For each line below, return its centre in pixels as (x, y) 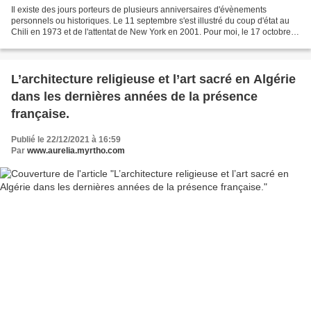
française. (40, 114)
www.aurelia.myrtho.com (76, 150)
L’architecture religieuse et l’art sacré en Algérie (153, 79)
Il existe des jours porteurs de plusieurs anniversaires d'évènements (139, 9)
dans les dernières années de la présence (134, 96)
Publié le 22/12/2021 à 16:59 (66, 139)
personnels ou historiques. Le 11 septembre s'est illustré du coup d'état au (150, 20)
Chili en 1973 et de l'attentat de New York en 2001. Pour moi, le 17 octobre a (154, 32)
